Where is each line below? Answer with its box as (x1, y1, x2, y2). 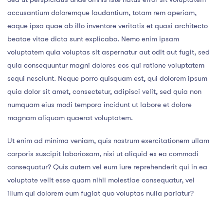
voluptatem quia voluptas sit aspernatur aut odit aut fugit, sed (7, 48, 210, 57)
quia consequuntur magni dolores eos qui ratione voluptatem (7, 61, 204, 70)
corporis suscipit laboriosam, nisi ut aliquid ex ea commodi (7, 149, 199, 159)
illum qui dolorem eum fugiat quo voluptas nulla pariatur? (7, 189, 194, 198)
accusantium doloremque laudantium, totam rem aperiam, (7, 8, 197, 18)
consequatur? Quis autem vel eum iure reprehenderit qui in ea (7, 163, 207, 172)
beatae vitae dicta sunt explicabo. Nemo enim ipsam (7, 35, 179, 44)
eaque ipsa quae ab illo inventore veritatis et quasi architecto (7, 21, 208, 31)
